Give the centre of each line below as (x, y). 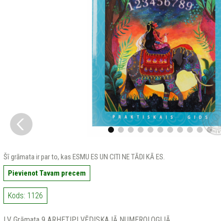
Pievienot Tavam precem (47, 173)
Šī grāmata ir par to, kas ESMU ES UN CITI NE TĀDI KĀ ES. (84, 157)
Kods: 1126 (25, 196)
